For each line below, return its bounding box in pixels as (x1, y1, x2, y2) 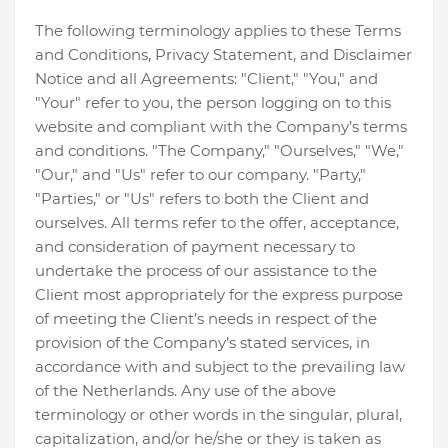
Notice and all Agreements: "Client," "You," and (35, 69, 378, 88)
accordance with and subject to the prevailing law (35, 357, 405, 376)
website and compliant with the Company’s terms (35, 117, 407, 136)
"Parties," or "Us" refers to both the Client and (35, 189, 369, 208)
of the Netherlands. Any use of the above (35, 381, 336, 400)
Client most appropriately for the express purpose (35, 285, 403, 304)
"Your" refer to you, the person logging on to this (35, 93, 391, 112)
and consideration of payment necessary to (35, 237, 355, 256)
